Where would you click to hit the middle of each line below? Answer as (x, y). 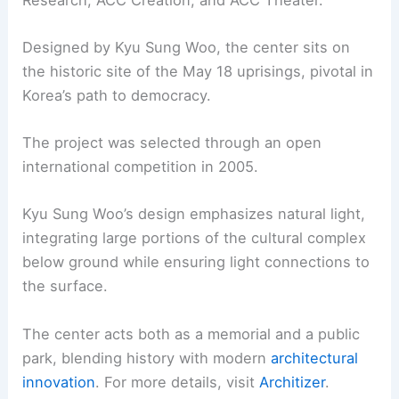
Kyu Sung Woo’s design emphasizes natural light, (194, 214)
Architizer (293, 382)
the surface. (65, 286)
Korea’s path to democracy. (117, 95)
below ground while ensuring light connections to (196, 262)
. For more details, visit (178, 382)
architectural (315, 358)
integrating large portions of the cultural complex (195, 238)
